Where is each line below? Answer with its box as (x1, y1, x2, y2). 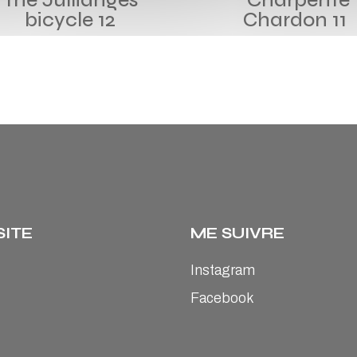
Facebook (190, 289, 254, 306)
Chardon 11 (243, 7, 347, 32)
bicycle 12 (24, 7, 116, 32)
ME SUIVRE (190, 223, 284, 242)
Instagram (190, 261, 255, 278)
